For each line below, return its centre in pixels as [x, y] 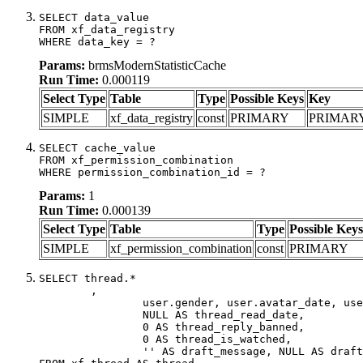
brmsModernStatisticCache [156, 65]
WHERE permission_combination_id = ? [152, 172]
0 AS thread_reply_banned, [91, 327]
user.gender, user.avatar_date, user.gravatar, [91, 302]
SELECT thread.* [88, 278]
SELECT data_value [94, 17]
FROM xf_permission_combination [136, 160]
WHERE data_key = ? [97, 41]
